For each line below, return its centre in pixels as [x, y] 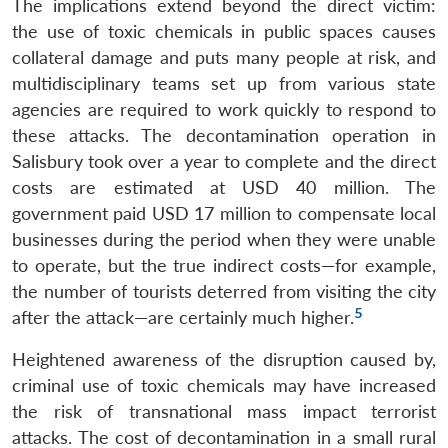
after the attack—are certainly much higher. [183, 317]
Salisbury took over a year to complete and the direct [224, 161]
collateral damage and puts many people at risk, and [224, 57]
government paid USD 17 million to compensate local [224, 213]
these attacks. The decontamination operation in [224, 135]
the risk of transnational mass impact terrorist [224, 411]
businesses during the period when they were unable [224, 239]
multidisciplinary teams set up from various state [224, 83]
